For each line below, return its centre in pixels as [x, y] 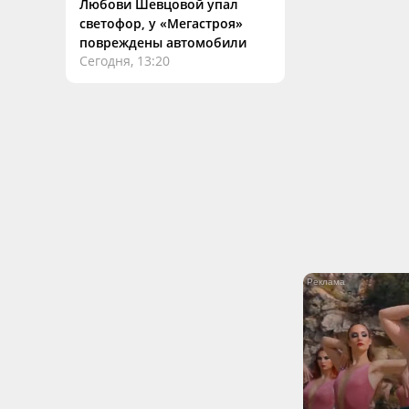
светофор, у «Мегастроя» [161, 23]
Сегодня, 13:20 [125, 61]
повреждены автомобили [163, 42]
